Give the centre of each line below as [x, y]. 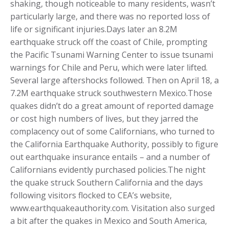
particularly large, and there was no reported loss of [110, 16]
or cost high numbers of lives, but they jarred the [104, 118]
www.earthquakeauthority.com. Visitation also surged [112, 208]
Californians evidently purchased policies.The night [108, 169]
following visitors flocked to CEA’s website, [91, 195]
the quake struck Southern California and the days [107, 182]
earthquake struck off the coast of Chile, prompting [109, 42]
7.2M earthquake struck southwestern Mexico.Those [111, 93]
